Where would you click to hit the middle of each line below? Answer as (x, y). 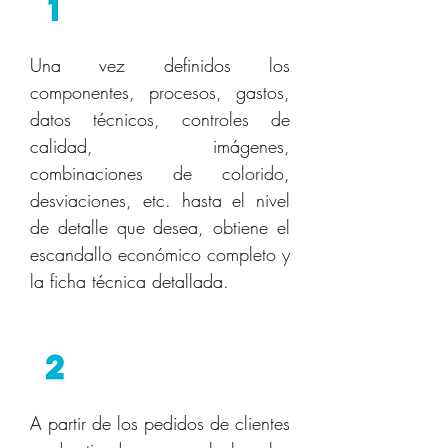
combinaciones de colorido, (160, 173)
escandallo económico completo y (160, 254)
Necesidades (158, 370)
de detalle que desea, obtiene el (160, 227)
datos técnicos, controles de (160, 119)
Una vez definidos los (160, 65)
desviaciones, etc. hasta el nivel (160, 200)
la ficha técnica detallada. (129, 281)
